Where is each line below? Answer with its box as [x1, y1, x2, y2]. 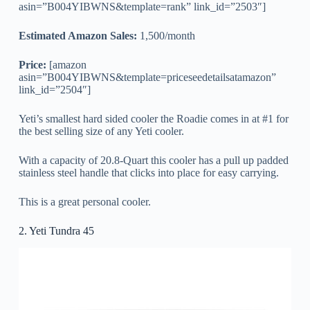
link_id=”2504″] [18, 84, 91, 96]
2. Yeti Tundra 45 [18, 225, 94, 237]
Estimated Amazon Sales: [18, 30, 137, 42]
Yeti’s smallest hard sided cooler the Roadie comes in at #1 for [18, 113, 289, 125]
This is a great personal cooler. [18, 196, 151, 208]
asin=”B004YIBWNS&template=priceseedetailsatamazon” [18, 71, 276, 84]
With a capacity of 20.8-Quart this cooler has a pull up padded [18, 154, 289, 167]
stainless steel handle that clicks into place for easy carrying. [18, 167, 279, 179]
